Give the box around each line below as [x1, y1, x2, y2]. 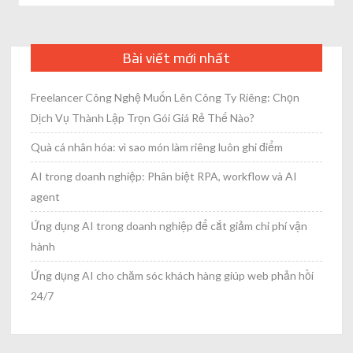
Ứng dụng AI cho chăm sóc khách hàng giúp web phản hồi [31, 269, 314, 283]
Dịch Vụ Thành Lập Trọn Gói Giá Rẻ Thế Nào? [31, 111, 255, 125]
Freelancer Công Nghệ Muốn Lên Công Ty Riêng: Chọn [31, 91, 300, 105]
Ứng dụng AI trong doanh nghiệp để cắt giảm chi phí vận [31, 219, 308, 233]
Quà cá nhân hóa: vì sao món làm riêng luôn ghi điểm [31, 140, 284, 154]
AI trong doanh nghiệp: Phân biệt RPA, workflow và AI [31, 169, 298, 184]
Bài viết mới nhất [122, 50, 231, 67]
